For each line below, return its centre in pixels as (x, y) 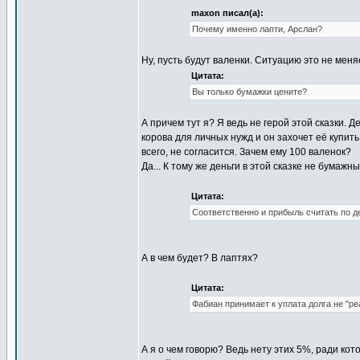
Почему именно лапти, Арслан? (257, 29)
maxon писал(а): (227, 13)
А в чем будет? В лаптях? (200, 258)
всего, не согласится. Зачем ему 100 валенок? (246, 152)
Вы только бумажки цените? (249, 92)
